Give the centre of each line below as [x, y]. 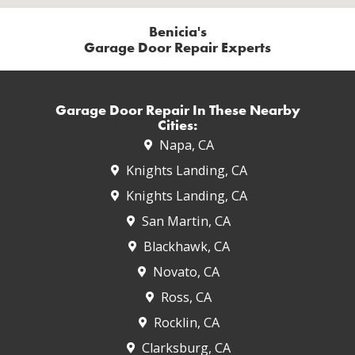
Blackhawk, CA [186, 247]
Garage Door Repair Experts [177, 48]
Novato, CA [187, 272]
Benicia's [177, 32]
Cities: [177, 125]
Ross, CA [187, 298]
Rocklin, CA [186, 323]
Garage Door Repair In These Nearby [177, 110]
